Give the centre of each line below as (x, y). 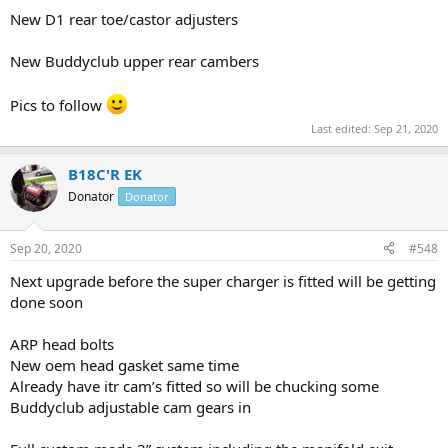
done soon (46, 301)
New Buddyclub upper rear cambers (134, 60)
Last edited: (342, 128)
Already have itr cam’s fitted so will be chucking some (194, 385)
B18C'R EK (105, 174)
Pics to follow (58, 104)
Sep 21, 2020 (406, 128)
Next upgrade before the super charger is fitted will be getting (223, 280)
